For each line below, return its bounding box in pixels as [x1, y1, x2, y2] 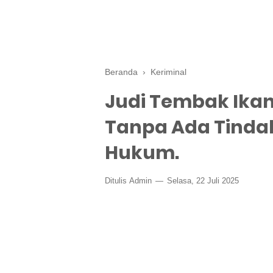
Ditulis [105, 176, 129, 185]
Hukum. [105, 140, 179, 166]
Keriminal [151, 67, 186, 77]
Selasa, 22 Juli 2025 [165, 176, 239, 185]
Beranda [105, 67, 138, 77]
